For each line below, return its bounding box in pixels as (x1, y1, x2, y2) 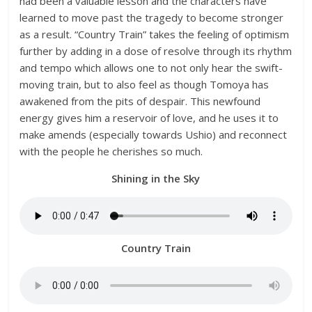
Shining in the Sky (111, 171, 201, 185)
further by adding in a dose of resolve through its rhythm (19, 44, 292, 58)
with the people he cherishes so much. (19, 144, 203, 158)
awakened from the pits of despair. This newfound (19, 94, 261, 108)
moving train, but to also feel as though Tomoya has (19, 77, 270, 91)
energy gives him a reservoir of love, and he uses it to (19, 111, 279, 125)
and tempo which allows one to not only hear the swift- (19, 61, 283, 75)
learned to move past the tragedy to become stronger (19, 10, 284, 24)
